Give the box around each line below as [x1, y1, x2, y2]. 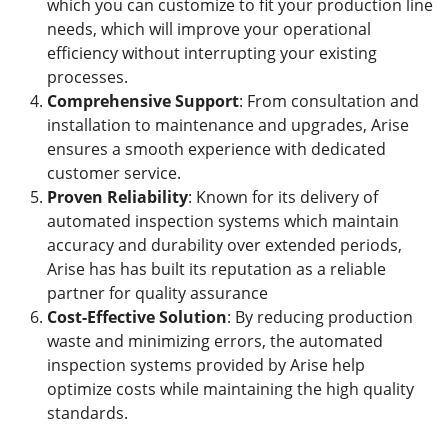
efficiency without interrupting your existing [47, 41, 377, 64]
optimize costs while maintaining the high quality [47, 377, 414, 400]
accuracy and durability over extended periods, [47, 233, 402, 256]
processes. [47, 65, 128, 88]
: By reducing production [227, 305, 413, 328]
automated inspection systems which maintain [47, 209, 399, 232]
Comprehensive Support [47, 89, 239, 112]
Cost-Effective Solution [47, 305, 227, 328]
